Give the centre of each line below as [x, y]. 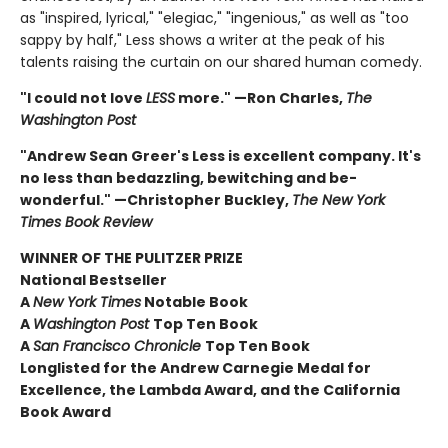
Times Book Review [86, 222]
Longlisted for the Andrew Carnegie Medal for [195, 368]
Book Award [65, 412]
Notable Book [194, 302]
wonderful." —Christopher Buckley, [156, 200]
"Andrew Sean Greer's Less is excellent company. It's [220, 156]
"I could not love [83, 98]
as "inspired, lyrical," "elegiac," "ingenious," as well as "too [214, 18]
